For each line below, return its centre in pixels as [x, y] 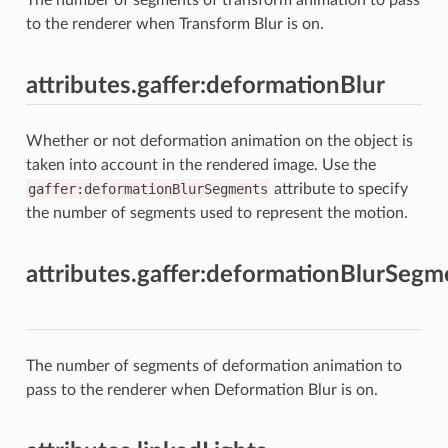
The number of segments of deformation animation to [213, 365]
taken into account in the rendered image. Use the [200, 164]
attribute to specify [338, 188]
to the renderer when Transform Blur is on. [174, 23]
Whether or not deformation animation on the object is [219, 140]
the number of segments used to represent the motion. [216, 212]
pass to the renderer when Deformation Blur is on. [201, 389]
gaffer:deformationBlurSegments [147, 188]
